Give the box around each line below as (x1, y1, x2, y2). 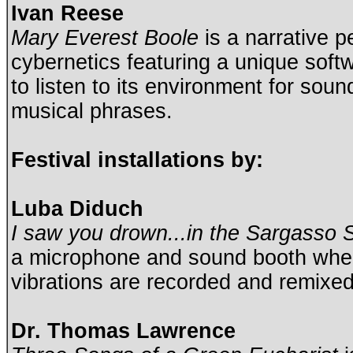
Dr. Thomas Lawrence (11, 319, 236, 344)
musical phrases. (11, 99, 179, 124)
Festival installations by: (11, 148, 263, 173)
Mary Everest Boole (11, 26, 199, 50)
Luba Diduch (11, 197, 143, 221)
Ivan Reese (11, 2, 130, 26)
